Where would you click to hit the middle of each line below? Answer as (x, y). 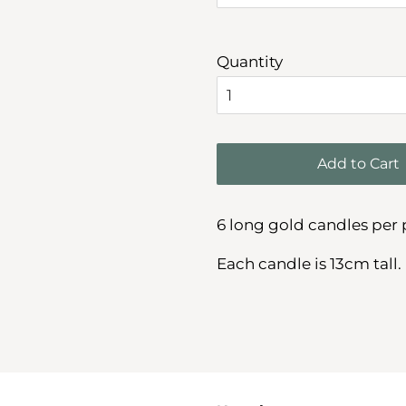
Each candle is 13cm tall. (309, 264)
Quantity (250, 62)
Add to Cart (358, 164)
